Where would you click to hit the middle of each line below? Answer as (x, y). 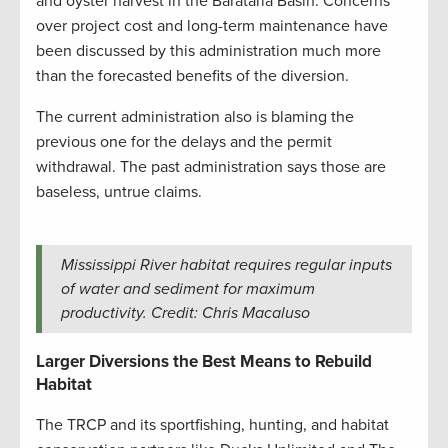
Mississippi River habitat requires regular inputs (226, 265)
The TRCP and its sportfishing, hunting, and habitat (212, 425)
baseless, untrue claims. (119, 192)
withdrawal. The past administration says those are (211, 167)
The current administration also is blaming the (195, 117)
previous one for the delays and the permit (184, 142)
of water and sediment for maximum (187, 289)
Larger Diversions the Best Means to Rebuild (204, 362)
